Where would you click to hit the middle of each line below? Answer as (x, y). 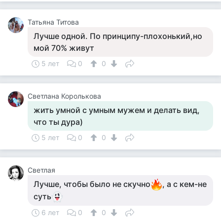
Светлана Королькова (64, 96)
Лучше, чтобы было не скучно (92, 184)
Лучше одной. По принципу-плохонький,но (118, 36)
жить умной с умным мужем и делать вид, (117, 110)
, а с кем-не (184, 184)
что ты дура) (58, 122)
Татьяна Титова (53, 22)
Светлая (41, 170)
